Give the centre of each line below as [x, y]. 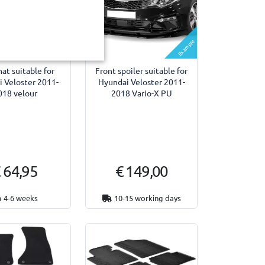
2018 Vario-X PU [141, 93]
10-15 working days [147, 198]
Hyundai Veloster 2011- [141, 81]
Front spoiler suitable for [142, 70]
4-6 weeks [21, 198]
